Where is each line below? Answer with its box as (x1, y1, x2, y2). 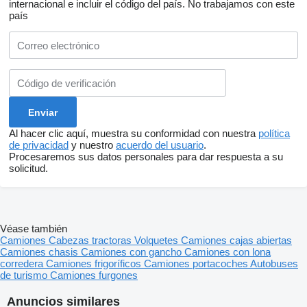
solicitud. (9, 162, 48, 175)
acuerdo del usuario (116, 139, 204, 151)
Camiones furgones (50, 269, 138, 282)
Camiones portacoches (144, 258, 250, 270)
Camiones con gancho (81, 246, 184, 258)
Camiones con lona (184, 246, 271, 258)
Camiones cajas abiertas (181, 234, 292, 247)
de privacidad (9, 139, 69, 151)
